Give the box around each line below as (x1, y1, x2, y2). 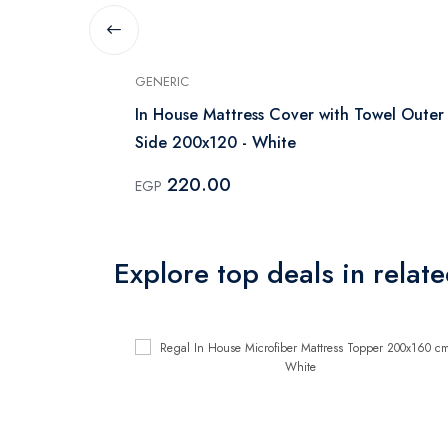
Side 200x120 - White (135, 130, 296, 154)
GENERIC (135, 71, 189, 91)
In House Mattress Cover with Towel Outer (135, 102, 444, 126)
